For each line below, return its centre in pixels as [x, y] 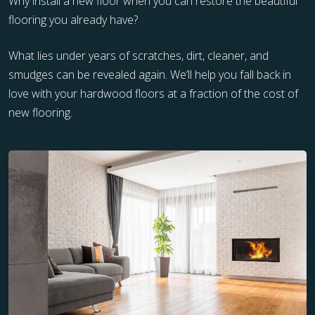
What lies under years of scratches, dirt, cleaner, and [139, 56]
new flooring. [40, 113]
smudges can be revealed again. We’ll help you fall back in [150, 75]
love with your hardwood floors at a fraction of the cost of [153, 94]
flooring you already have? [73, 20]
